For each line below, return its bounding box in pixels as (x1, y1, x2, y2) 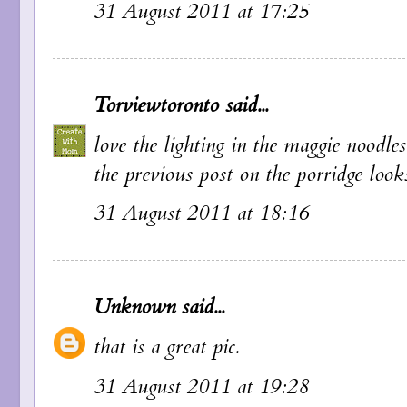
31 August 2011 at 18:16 (94, 199, 309, 229)
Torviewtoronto (94, 90, 219, 120)
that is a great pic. (94, 333, 239, 362)
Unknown (94, 293, 175, 323)
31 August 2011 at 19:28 (94, 372, 309, 402)
